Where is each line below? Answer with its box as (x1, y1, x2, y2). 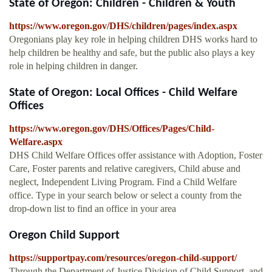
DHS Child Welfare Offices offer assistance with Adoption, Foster (9, 150, 262, 161)
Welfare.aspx (9, 137, 63, 148)
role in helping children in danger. (9, 61, 138, 72)
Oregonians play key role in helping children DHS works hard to (9, 34, 257, 45)
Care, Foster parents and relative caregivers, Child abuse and (9, 163, 240, 174)
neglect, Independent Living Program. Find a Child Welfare (9, 177, 237, 188)
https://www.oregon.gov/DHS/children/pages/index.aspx (9, 21, 237, 32)
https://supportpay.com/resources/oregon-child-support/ (9, 253, 237, 263)
